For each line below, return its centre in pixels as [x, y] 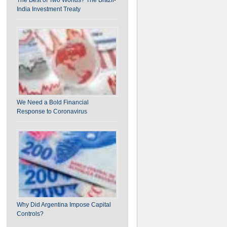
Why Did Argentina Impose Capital [64, 204]
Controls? [30, 214]
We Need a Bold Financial [52, 102]
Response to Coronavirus [52, 111]
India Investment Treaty [48, 9]
